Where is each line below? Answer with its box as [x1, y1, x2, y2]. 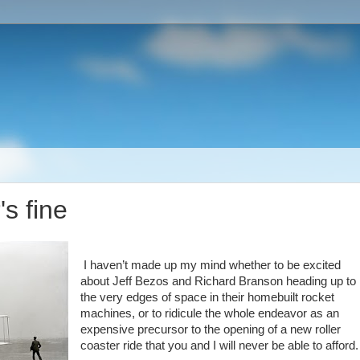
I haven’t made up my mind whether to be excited [80, 259, 341, 272]
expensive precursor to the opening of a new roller [80, 323, 341, 336]
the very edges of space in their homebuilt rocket [80, 291, 334, 304]
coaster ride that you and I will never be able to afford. [80, 339, 358, 352]
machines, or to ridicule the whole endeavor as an [80, 307, 339, 320]
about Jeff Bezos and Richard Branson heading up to [80, 275, 356, 288]
